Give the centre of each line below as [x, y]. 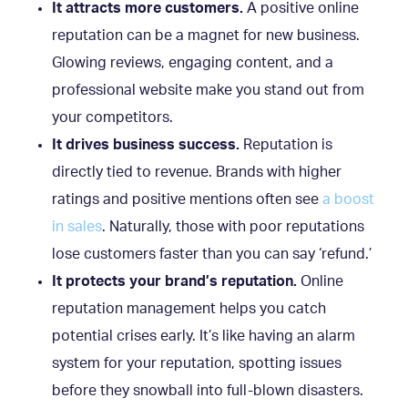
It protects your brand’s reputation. [174, 282]
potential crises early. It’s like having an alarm [204, 337]
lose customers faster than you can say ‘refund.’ [212, 255]
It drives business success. [146, 145]
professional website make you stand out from [208, 91]
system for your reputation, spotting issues [197, 364]
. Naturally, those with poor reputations [233, 227]
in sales [77, 227]
